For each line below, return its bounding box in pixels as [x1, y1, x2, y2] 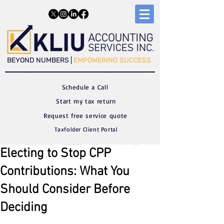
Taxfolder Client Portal [54, 125, 118, 133]
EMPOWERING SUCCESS [72, 56, 151, 64]
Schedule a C [61, 83, 101, 91]
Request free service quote [43, 111, 127, 119]
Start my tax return [56, 97, 116, 105]
